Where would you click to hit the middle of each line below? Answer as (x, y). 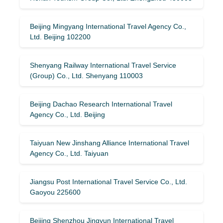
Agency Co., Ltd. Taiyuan (69, 153)
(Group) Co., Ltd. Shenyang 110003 (86, 75)
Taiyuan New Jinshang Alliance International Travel (110, 143)
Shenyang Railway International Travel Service (103, 65)
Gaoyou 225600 (55, 192)
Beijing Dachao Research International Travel (101, 104)
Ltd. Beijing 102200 (60, 37)
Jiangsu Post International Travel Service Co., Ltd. (109, 181)
